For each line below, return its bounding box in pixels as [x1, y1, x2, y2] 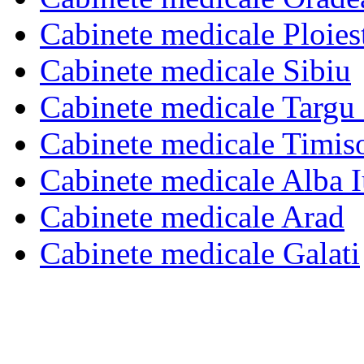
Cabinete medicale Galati [40, 235, 360, 271]
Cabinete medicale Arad [40, 198, 344, 234]
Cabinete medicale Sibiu [40, 52, 351, 88]
